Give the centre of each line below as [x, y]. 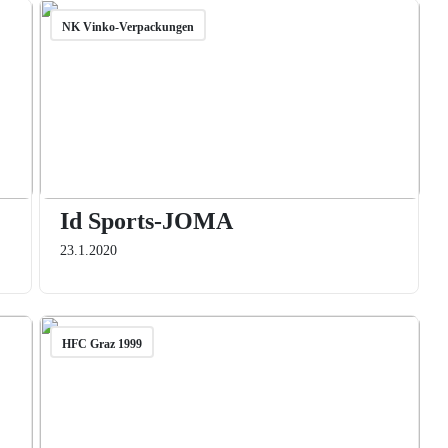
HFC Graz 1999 [101, 344]
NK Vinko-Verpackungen [127, 27]
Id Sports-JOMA [146, 221]
